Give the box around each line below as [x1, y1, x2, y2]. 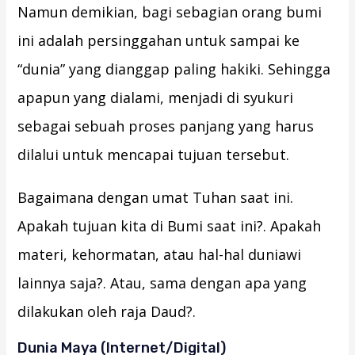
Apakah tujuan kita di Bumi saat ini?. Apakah [17, 216, 322, 236]
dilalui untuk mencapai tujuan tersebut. [17, 145, 290, 165]
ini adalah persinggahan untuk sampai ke [17, 31, 300, 51]
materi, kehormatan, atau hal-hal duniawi [17, 245, 302, 265]
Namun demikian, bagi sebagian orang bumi [17, 2, 323, 22]
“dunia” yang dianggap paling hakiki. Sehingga [17, 59, 331, 79]
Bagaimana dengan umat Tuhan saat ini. [17, 188, 294, 208]
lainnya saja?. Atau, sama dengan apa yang [17, 273, 307, 293]
